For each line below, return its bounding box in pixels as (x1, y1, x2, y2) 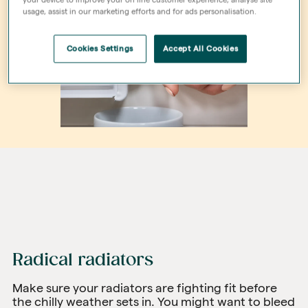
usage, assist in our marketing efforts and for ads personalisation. (23, 7, 257, 16)
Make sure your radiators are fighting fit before (12, 280, 277, 294)
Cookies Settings (66, 44, 133, 53)
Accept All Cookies (162, 44, 239, 53)
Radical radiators (12, 250, 153, 270)
